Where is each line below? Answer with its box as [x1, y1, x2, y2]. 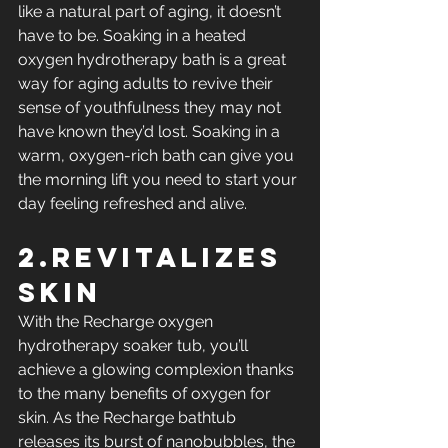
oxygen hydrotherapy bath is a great [18, 50, 290, 70]
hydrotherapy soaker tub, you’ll [18, 336, 252, 356]
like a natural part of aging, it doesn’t [18, 2, 285, 22]
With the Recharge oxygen [18, 312, 217, 332]
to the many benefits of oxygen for [18, 384, 275, 404]
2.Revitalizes [18, 240, 294, 275]
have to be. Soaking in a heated [18, 26, 250, 46]
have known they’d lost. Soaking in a [18, 122, 284, 142]
